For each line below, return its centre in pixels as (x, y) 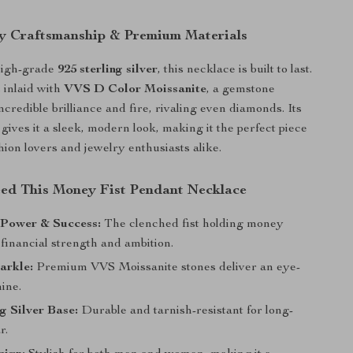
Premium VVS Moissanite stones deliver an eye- (167, 268)
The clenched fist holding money (193, 225)
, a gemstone (241, 90)
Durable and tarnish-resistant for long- (186, 311)
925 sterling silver (108, 70)
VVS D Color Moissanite (136, 90)
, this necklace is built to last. (235, 70)
